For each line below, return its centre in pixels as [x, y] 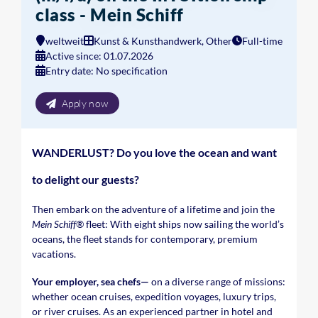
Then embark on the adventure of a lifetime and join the [153, 209]
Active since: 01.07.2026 [99, 56]
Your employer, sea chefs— [91, 281]
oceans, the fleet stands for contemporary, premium [145, 239]
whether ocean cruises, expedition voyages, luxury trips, [154, 296]
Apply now [85, 103]
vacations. [54, 254]
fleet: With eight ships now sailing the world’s [184, 224]
